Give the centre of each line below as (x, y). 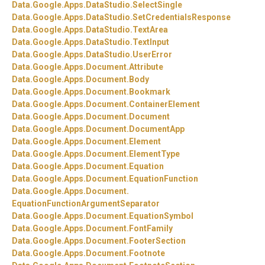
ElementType (154, 154)
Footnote (147, 253)
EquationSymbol (161, 216)
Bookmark (150, 92)
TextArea (150, 30)
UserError (152, 55)
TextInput (151, 42)
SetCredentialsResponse (182, 17)
